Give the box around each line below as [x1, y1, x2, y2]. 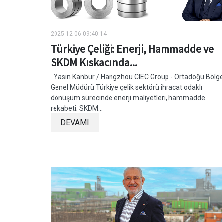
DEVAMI [60, 118, 89, 128]
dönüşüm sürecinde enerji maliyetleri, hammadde [51, 94, 205, 102]
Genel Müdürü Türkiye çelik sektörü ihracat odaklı [51, 83, 202, 92]
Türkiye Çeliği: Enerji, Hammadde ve [51, 42, 214, 56]
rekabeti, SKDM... [51, 104, 103, 112]
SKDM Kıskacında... [51, 55, 137, 70]
